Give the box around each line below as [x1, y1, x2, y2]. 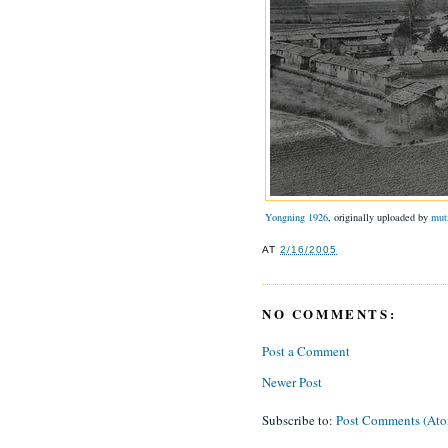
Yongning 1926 [265, 210, 328, 225]
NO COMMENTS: [262, 303, 397, 323]
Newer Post [262, 373, 322, 392]
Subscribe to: [262, 411, 336, 430]
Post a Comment [262, 342, 350, 361]
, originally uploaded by [328, 210, 431, 225]
